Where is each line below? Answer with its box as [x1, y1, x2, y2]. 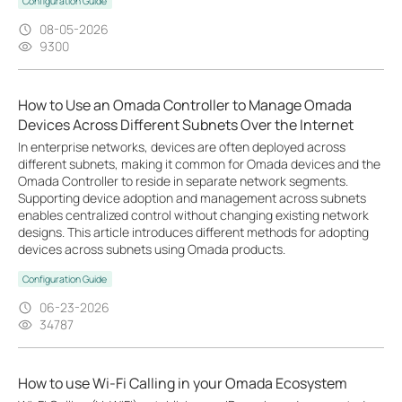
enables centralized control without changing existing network [18, 206, 369, 223]
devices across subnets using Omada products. [18, 240, 285, 258]
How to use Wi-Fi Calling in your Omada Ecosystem [18, 373, 347, 393]
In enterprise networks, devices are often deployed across [18, 138, 345, 155]
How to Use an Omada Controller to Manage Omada [18, 95, 352, 115]
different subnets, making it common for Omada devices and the [18, 155, 380, 172]
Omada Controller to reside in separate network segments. [18, 172, 348, 189]
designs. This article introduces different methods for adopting [18, 223, 369, 240]
